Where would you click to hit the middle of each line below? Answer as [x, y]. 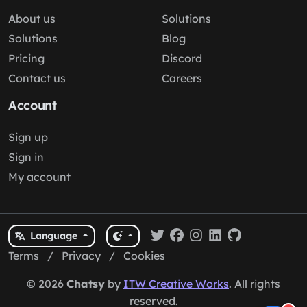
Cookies [144, 256]
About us [32, 19]
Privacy [81, 256]
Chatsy [86, 284]
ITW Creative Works [176, 284]
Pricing [26, 58]
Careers [182, 78]
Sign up [28, 137]
